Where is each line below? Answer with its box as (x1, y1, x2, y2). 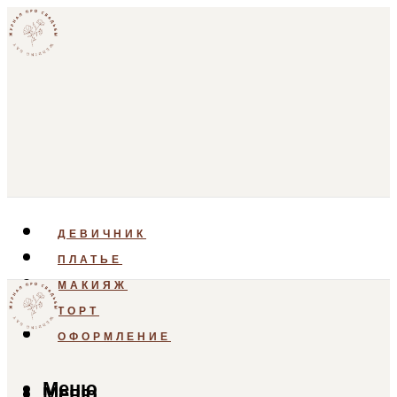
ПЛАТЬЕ (58, 253, 122, 267)
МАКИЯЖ (58, 278, 128, 292)
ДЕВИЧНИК (58, 227, 146, 241)
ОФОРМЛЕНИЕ (58, 330, 171, 344)
